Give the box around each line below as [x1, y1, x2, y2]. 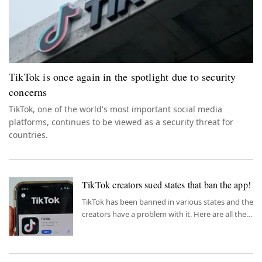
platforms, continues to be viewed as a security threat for [9, 116, 233, 128]
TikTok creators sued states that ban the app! [82, 178, 251, 191]
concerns [9, 85, 47, 99]
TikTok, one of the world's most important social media [9, 104, 222, 115]
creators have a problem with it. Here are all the [82, 209, 246, 220]
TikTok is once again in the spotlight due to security [9, 70, 236, 84]
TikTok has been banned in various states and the [82, 196, 253, 208]
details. [82, 221, 106, 232]
